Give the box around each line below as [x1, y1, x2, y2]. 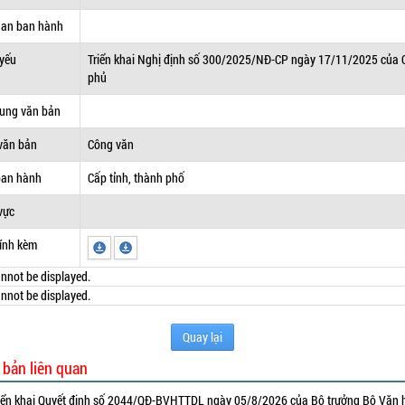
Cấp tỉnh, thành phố [88, 169, 185, 186]
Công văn [88, 136, 135, 153]
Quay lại [182, 328, 222, 345]
